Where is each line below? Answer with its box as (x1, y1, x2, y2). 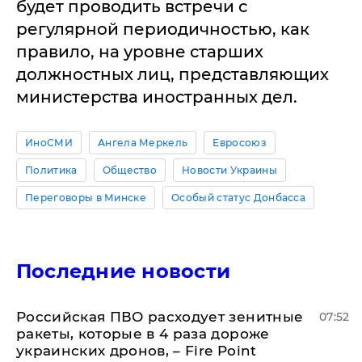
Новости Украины (182, 164, 277, 176)
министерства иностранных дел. (16, 87, 297, 107)
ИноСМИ (25, 137, 73, 149)
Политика (25, 164, 78, 176)
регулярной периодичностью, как (16, 19, 309, 39)
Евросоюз (213, 137, 267, 149)
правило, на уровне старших (16, 42, 263, 61)
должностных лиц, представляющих (16, 65, 329, 84)
